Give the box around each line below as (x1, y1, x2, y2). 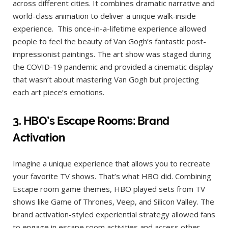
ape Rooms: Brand (74, 113, 169, 127)
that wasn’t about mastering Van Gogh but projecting (13, 74, 199, 85)
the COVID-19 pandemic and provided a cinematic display (13, 62, 213, 72)
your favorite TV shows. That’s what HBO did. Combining (13, 170, 211, 181)
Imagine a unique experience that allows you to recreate (13, 158, 210, 168)
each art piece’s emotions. (13, 87, 104, 98)
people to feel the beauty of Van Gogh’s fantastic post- (13, 36, 206, 47)
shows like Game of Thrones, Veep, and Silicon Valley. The (13, 196, 214, 207)
